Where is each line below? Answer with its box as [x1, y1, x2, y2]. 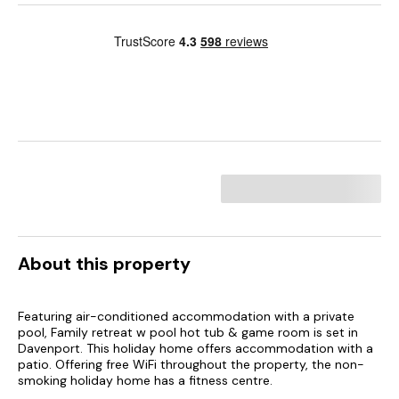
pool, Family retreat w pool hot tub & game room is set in [18, 324, 358, 340]
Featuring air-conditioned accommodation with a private [18, 308, 354, 324]
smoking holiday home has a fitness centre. [18, 372, 273, 388]
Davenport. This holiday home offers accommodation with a [18, 340, 373, 356]
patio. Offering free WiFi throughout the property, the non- [18, 356, 364, 372]
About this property [18, 252, 191, 275]
